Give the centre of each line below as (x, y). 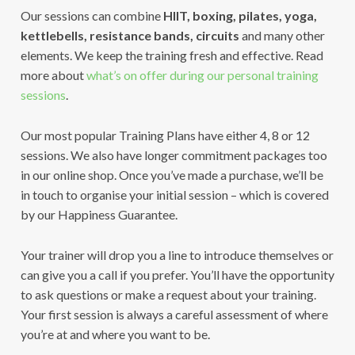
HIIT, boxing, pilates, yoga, (240, 15)
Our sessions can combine (92, 15)
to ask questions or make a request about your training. (168, 294)
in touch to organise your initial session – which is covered (174, 194)
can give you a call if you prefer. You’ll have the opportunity (177, 274)
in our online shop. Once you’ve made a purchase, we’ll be (172, 174)
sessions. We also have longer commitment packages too (174, 155)
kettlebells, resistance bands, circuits (130, 35)
